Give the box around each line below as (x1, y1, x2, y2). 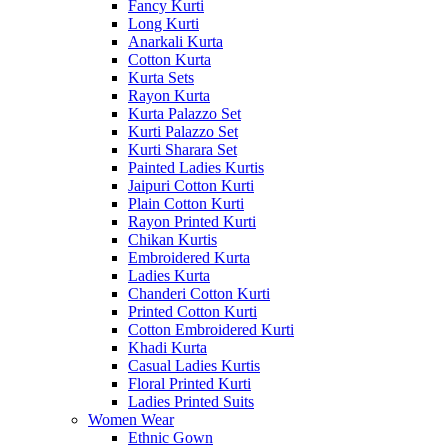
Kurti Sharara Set (128, 141, 237, 158)
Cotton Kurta (128, 51, 211, 68)
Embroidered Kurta (128, 249, 250, 266)
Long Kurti (128, 15, 199, 32)
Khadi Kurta (128, 339, 207, 356)
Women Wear (88, 411, 174, 428)
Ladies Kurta (128, 267, 210, 284)
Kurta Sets (128, 69, 194, 86)
